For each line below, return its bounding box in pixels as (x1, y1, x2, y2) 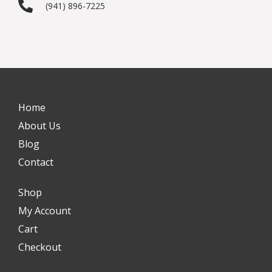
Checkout (18, 240, 61, 254)
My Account (18, 203, 71, 217)
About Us (18, 118, 61, 132)
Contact (18, 155, 53, 169)
